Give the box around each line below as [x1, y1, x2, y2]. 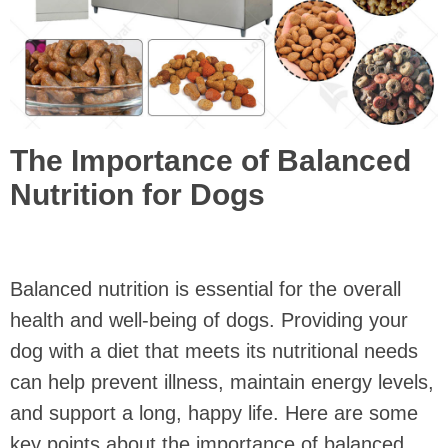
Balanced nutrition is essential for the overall [10, 278, 401, 301]
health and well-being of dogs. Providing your [10, 309, 408, 332]
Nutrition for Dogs [10, 178, 265, 212]
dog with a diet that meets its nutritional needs [10, 340, 418, 363]
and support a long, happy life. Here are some [10, 402, 418, 425]
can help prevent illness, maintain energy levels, [10, 371, 434, 394]
